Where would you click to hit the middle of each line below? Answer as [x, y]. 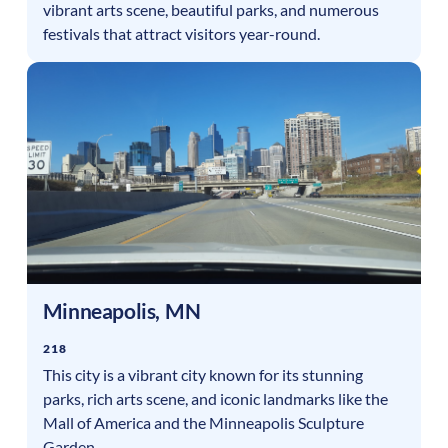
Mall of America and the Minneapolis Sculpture [203, 423]
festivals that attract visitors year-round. [181, 34]
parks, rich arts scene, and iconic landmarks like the [215, 399]
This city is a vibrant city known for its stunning [202, 375]
